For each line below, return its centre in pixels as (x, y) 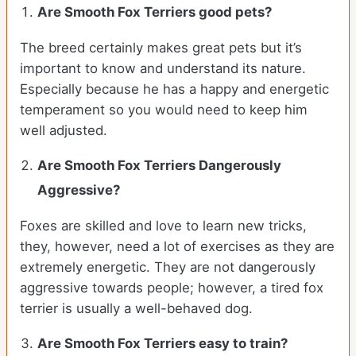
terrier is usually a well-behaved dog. (136, 309)
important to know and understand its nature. (163, 69)
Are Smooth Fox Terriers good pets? (155, 12)
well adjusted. (64, 131)
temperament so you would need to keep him (164, 110)
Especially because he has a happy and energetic (174, 89)
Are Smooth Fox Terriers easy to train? (163, 344)
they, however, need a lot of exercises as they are (177, 247)
